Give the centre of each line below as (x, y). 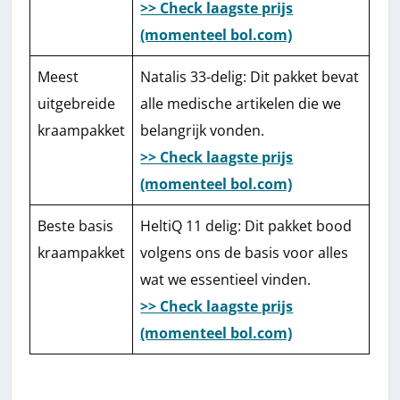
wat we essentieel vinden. (226, 279)
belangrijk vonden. (203, 130)
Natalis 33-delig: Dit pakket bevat (250, 76)
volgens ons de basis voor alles (245, 252)
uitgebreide (77, 103)
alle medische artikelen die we (241, 103)
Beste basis (76, 225)
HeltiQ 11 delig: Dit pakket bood (246, 225)
